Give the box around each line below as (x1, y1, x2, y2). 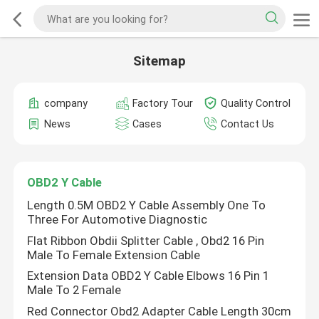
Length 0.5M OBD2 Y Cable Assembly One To (27, 198, 266, 213)
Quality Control (220, 97, 291, 109)
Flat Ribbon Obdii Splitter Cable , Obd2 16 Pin (27, 233, 265, 248)
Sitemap (133, 53, 186, 70)
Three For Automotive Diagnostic (27, 212, 208, 227)
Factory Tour (132, 97, 193, 109)
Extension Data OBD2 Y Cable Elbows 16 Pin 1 (27, 268, 270, 283)
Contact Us (220, 118, 274, 130)
